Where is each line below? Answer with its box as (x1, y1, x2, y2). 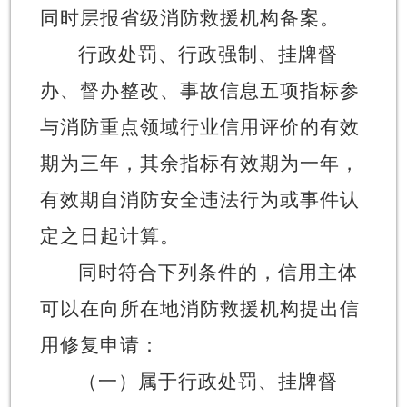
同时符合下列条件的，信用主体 (77, 261, 358, 283)
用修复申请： (39, 333, 160, 356)
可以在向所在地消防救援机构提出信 (39, 297, 360, 320)
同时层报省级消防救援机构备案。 (39, 6, 340, 29)
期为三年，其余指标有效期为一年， (39, 152, 360, 174)
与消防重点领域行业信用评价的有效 (39, 115, 360, 138)
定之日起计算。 (39, 224, 180, 247)
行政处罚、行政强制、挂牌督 (77, 43, 338, 65)
